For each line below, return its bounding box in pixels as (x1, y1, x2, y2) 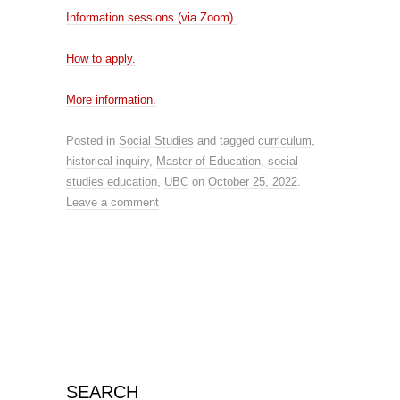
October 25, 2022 (208, 175, 297, 188)
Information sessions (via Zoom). (66, 11, 237, 24)
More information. (66, 93, 156, 106)
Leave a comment (66, 196, 159, 209)
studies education (66, 175, 157, 188)
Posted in (66, 134, 119, 147)
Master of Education (156, 154, 261, 168)
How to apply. (66, 52, 136, 65)
